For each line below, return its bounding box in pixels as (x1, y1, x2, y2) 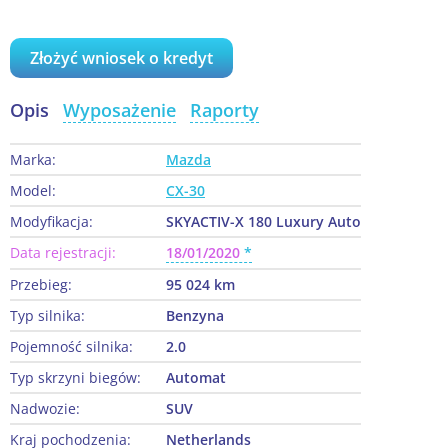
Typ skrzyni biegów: (10, 368, 141, 388)
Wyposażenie (63, 98, 176, 123)
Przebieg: (10, 275, 72, 295)
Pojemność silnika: (10, 337, 133, 357)
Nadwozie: (10, 399, 80, 419)
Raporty (190, 98, 259, 123)
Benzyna (166, 306, 224, 326)
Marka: (10, 150, 56, 170)
